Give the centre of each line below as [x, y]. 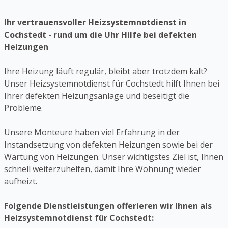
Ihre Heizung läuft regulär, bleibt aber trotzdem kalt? [106, 72]
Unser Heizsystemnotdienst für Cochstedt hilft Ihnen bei [112, 84]
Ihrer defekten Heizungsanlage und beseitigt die [97, 96]
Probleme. [23, 108]
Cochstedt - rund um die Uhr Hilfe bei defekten [101, 35]
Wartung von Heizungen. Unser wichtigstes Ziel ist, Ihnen [114, 157]
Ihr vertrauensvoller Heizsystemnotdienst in [95, 23]
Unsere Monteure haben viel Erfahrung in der [92, 133]
